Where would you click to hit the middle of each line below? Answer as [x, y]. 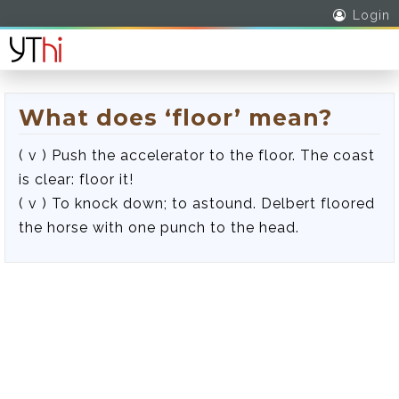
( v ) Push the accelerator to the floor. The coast [197, 155]
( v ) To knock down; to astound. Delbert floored [197, 204]
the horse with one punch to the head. [159, 228]
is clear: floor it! [76, 179]
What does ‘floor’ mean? [175, 118]
